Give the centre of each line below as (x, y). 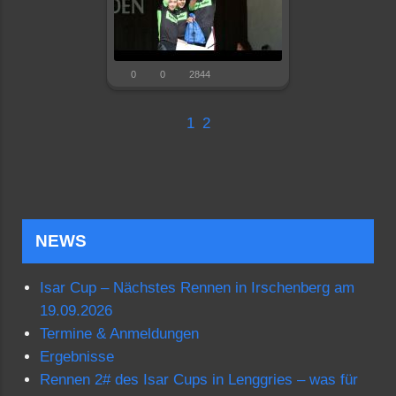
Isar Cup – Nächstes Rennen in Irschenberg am (197, 288)
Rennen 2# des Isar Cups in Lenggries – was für (199, 380)
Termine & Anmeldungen (119, 334)
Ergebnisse (77, 357)
